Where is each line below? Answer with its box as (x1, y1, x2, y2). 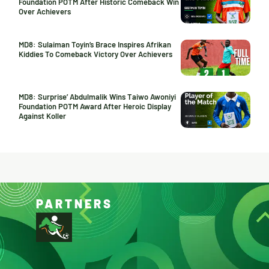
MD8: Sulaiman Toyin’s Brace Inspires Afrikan (19, 39, 171, 49)
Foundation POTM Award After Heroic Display (19, 101, 171, 111)
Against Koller (19, 110, 66, 121)
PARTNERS (36, 196, 113, 211)
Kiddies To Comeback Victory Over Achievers (19, 49, 172, 59)
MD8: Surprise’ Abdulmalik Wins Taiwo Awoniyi (19, 91, 176, 101)
